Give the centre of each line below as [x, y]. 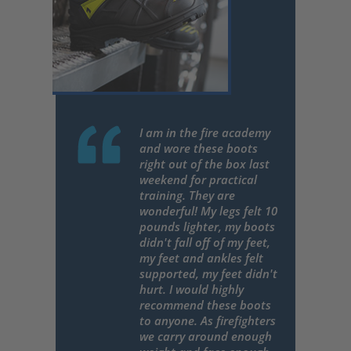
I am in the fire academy [205, 133]
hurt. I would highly [192, 289]
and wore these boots [199, 148]
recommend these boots [205, 305]
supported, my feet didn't [208, 274]
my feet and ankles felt [201, 258]
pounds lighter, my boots [207, 227]
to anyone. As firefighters [208, 321]
